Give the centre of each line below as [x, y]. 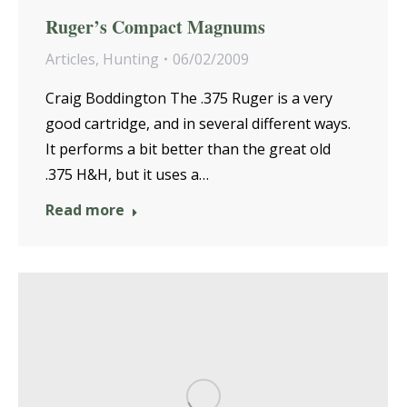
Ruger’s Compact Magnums [155, 26]
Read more [85, 209]
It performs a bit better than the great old [188, 149]
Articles [70, 59]
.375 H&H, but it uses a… [127, 174]
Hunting [131, 59]
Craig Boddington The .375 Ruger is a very [189, 98]
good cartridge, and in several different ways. [198, 123]
